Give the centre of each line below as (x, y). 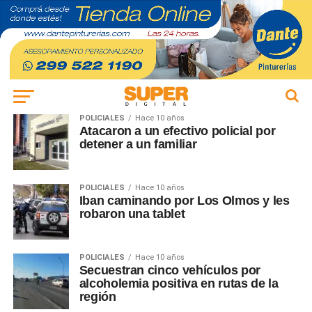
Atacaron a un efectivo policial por (177, 131)
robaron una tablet (132, 214)
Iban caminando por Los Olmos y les (184, 201)
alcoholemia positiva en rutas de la (179, 284)
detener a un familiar (138, 145)
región (97, 297)
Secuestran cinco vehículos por (170, 271)
